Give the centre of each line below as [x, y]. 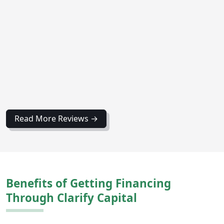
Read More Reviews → [56, 119]
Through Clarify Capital [71, 197]
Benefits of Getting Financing [88, 183]
